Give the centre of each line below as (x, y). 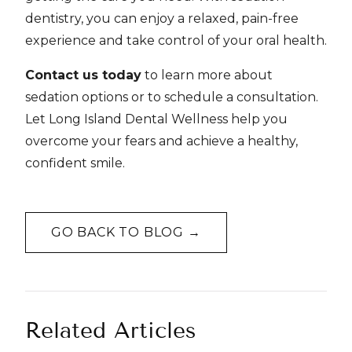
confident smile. (75, 163)
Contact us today (83, 75)
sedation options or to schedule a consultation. (172, 97)
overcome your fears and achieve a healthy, (161, 141)
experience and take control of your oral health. (176, 40)
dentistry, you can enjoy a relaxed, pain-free (162, 18)
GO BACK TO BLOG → (126, 232)
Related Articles (110, 330)
